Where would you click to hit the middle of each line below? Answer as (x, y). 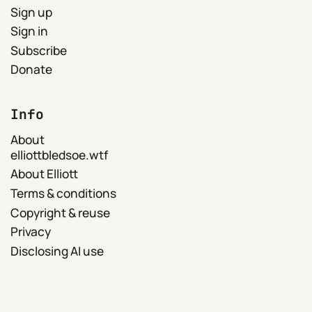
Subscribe (39, 50)
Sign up (32, 11)
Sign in (30, 31)
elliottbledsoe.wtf (60, 154)
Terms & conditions (64, 193)
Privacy (31, 232)
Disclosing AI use (57, 251)
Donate (32, 69)
